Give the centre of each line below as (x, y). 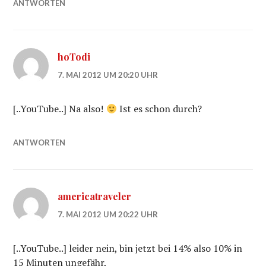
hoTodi (74, 57)
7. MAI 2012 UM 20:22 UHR (108, 214)
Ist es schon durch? (159, 109)
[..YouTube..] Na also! (60, 109)
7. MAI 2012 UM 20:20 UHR (108, 75)
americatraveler (95, 196)
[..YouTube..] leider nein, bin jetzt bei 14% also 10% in (128, 248)
